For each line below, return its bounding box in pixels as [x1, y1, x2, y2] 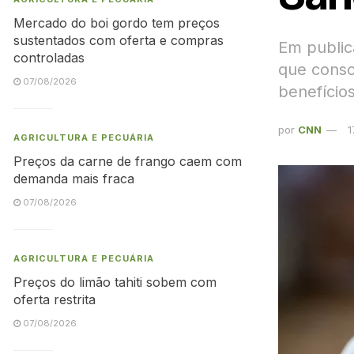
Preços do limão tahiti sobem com [13, 274, 217, 290]
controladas [13, 50, 85, 66]
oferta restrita [13, 292, 96, 307]
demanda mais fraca [13, 171, 134, 186]
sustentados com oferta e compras [13, 32, 224, 48]
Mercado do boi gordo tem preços [13, 15, 220, 31]
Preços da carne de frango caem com [13, 153, 242, 169]
